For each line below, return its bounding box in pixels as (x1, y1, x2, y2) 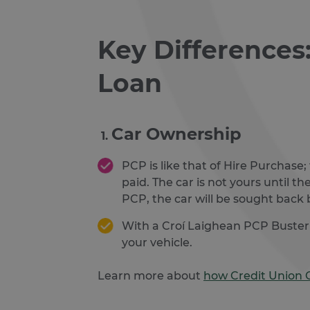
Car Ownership (111, 124, 241, 144)
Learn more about (98, 269, 203, 282)
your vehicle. (122, 236, 192, 249)
